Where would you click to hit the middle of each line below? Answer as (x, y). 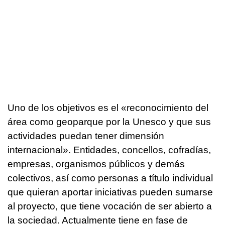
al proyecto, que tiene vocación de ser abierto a (110, 206)
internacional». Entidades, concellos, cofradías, (109, 150)
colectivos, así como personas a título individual (110, 178)
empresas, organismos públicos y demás (96, 164)
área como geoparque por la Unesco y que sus (109, 122)
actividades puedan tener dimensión (86, 136)
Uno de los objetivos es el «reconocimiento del (108, 107)
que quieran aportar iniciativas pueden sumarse (110, 192)
